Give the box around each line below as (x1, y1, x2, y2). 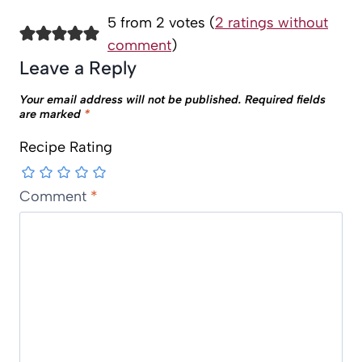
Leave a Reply (19, 57, 137, 80)
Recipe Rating (19, 138, 112, 157)
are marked (19, 106, 84, 121)
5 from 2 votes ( (107, 14, 215, 32)
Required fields (245, 91, 326, 107)
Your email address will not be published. (19, 91, 242, 107)
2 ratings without (214, 14, 328, 32)
